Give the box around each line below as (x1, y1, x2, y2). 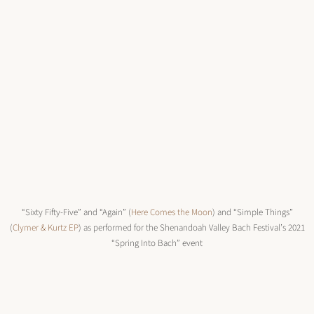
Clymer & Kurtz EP (12, 221, 78, 234)
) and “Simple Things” (212, 206, 293, 219)
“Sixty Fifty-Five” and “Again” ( (21, 206, 131, 219)
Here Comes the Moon (130, 206, 212, 219)
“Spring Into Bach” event (111, 237, 203, 250)
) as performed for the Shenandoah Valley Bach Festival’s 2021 (78, 221, 305, 234)
